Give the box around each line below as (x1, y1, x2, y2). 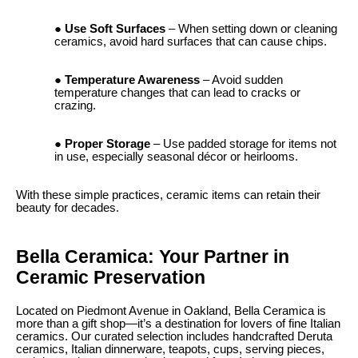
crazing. (54, 98, 96, 112)
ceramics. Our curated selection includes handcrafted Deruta (16, 329, 332, 343)
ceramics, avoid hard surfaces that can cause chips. (54, 34, 327, 48)
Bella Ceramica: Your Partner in (16, 245, 289, 267)
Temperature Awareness (65, 73, 200, 86)
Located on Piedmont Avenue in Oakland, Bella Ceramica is (16, 304, 326, 317)
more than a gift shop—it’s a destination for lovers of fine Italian (16, 316, 340, 330)
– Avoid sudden (200, 73, 283, 86)
